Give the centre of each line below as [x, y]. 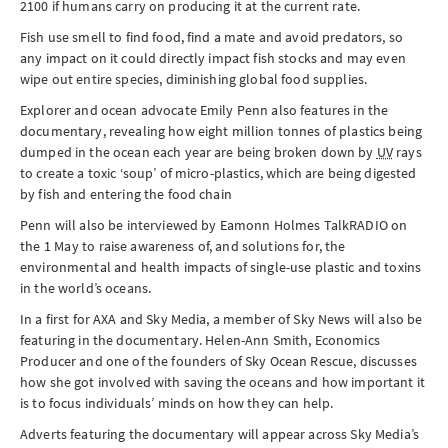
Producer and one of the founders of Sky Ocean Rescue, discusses [218, 361]
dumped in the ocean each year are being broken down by [198, 152]
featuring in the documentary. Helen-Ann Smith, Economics [200, 340]
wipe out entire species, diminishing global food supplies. [194, 79]
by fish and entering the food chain [126, 194]
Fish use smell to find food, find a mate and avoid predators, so [211, 37]
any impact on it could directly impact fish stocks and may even [213, 58]
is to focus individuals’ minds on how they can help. [177, 403]
